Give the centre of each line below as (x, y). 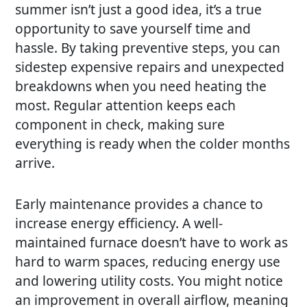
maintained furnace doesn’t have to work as (152, 242)
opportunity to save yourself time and (133, 28)
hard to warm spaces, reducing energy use (148, 261)
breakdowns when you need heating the (141, 86)
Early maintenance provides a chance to (139, 204)
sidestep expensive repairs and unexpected (150, 66)
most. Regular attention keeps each (126, 105)
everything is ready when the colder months (153, 143)
